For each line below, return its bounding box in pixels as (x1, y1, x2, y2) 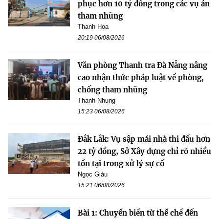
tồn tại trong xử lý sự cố (78, 158, 164, 168)
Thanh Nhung (78, 96, 115, 104)
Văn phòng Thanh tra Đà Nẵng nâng (78, 60, 207, 70)
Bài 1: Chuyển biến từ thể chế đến (78, 208, 198, 218)
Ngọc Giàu (78, 170, 108, 178)
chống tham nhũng (78, 85, 147, 94)
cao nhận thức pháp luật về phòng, (78, 72, 204, 82)
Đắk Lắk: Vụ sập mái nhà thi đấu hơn (78, 134, 210, 144)
